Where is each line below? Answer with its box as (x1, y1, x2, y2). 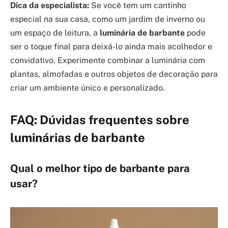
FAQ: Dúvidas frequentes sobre (10, 112, 189, 127)
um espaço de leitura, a (10, 27, 100, 38)
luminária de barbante (100, 27, 185, 38)
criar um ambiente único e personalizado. (10, 82, 165, 93)
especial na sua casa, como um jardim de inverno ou (10, 14, 205, 24)
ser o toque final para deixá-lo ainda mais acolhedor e (10, 41, 212, 51)
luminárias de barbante (10, 130, 145, 145)
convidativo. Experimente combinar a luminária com (10, 55, 205, 65)
